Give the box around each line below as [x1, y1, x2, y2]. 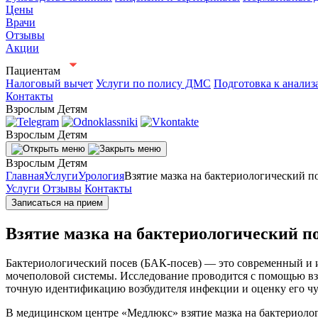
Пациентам [6, 64, 60, 77]
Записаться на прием [11, 197, 103, 208]
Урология [78, 169, 124, 182]
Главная [6, 169, 44, 182]
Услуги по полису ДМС [96, 77, 211, 89]
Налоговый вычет [6, 77, 93, 89]
